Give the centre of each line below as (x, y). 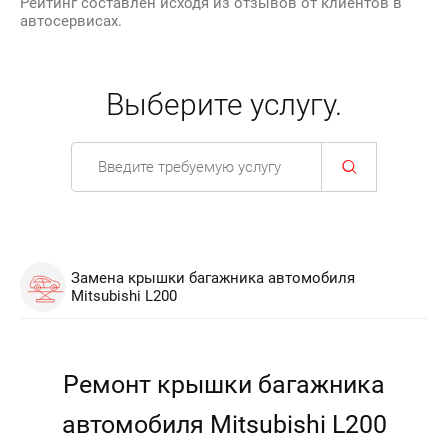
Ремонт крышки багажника (224, 384)
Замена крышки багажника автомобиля (212, 278)
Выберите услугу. (224, 104)
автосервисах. (71, 21)
